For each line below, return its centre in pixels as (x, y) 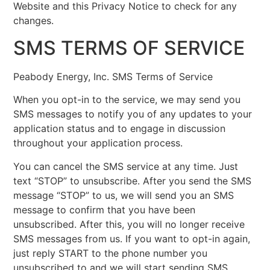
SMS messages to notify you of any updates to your (133, 114)
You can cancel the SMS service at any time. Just (126, 166)
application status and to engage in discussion (120, 129)
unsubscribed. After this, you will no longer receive (129, 224)
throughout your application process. (98, 143)
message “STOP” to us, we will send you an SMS (124, 195)
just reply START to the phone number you (111, 253)
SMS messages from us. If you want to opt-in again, (132, 238)
